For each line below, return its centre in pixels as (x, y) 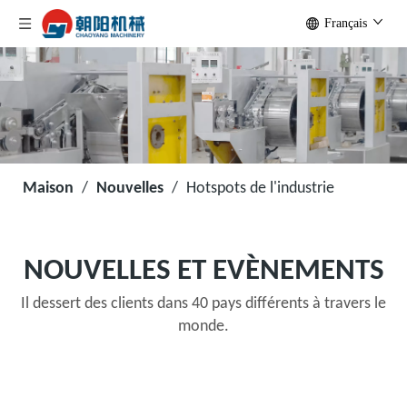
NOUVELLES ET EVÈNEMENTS (203, 272)
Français (346, 23)
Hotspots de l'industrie (260, 189)
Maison (48, 189)
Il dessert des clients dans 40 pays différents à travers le (203, 304)
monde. (203, 327)
